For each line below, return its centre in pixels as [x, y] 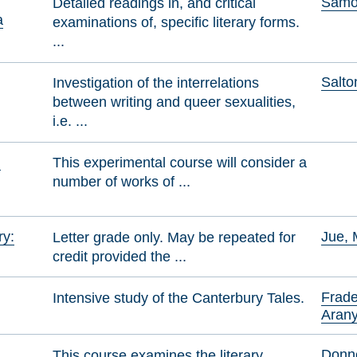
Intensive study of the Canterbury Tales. [179, 297]
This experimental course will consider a [180, 162]
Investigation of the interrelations [156, 83]
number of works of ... [122, 181]
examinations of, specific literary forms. [177, 22]
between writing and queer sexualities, [175, 102]
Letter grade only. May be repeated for [175, 237]
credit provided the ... [120, 256]
